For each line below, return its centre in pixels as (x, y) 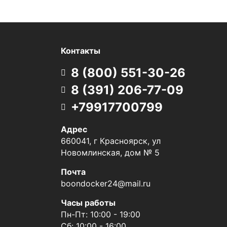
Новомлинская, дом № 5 (110, 153)
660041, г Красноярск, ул (110, 141)
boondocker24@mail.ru (105, 183)
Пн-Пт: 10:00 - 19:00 (100, 214)
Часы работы (88, 203)
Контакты (80, 51)
